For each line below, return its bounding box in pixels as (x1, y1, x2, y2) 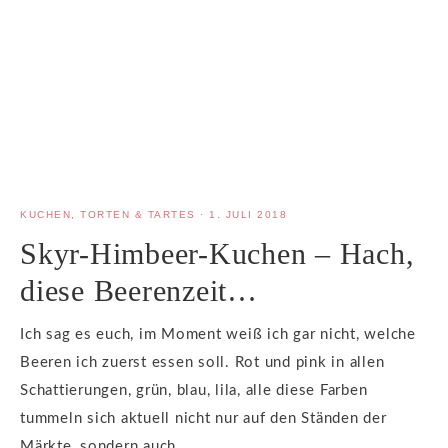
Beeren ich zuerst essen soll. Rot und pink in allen (20, 354, 385, 370)
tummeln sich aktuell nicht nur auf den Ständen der (20, 410, 387, 426)
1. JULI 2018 (209, 208, 287, 220)
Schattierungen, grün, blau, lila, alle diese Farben (20, 382, 368, 398)
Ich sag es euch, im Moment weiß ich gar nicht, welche (20, 326, 416, 342)
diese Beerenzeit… (20, 273, 258, 307)
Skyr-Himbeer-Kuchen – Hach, (20, 236, 415, 270)
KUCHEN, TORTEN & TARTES (20, 208, 196, 220)
